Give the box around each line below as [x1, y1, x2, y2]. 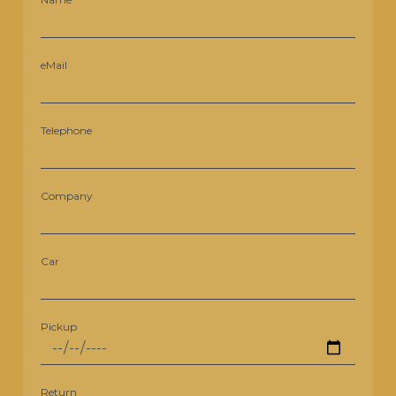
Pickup [41, 320, 78, 334]
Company [41, 189, 94, 203]
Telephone [41, 124, 93, 138]
